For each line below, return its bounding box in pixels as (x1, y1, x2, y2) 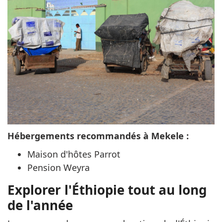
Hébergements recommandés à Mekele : (7, 129, 189, 142)
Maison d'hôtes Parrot (27, 148, 120, 160)
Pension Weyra (27, 161, 90, 173)
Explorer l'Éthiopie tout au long (7, 180, 207, 199)
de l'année (7, 196, 73, 214)
